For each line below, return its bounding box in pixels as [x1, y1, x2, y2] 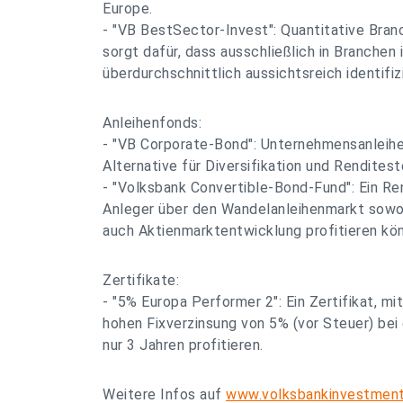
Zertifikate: [103, 272, 179, 289]
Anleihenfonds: [103, 114, 201, 131]
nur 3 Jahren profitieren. [103, 336, 264, 354]
